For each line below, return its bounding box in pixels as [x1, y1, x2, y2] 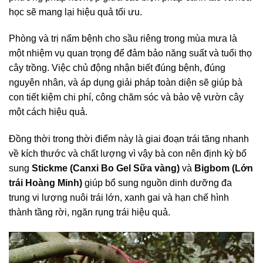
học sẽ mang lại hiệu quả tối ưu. [9, 6, 142, 17]
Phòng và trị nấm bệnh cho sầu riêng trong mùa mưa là [9, 33, 237, 44]
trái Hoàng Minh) [9, 178, 82, 188]
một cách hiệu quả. [9, 107, 87, 117]
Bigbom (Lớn [194, 163, 253, 174]
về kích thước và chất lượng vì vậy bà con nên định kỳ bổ [9, 149, 247, 159]
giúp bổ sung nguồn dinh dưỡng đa [85, 178, 232, 188]
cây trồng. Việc [9, 63, 73, 73]
